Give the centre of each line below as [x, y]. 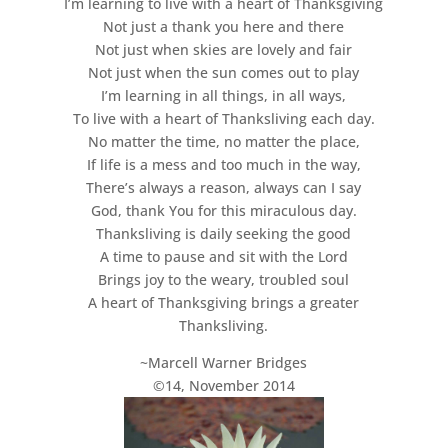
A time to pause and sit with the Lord [223, 256]
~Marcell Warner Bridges [224, 362]
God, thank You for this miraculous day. [223, 210]
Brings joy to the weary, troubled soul [224, 279]
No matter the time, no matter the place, [223, 141]
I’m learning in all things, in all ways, [224, 95]
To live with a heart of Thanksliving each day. [223, 118]
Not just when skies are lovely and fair [224, 49]
